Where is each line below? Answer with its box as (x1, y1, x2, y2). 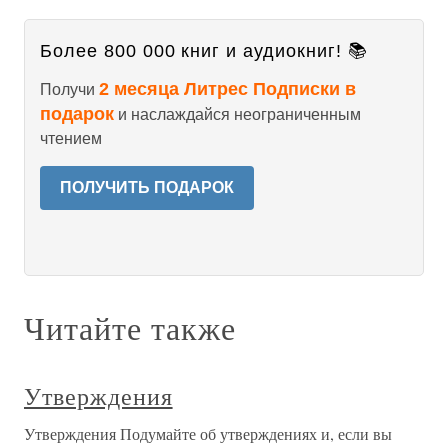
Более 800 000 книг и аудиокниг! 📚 (40, 41, 368, 61)
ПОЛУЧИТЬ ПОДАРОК (60, 179, 234, 196)
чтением (40, 130, 102, 147)
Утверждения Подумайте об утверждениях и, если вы (24, 423, 392, 444)
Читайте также (24, 306, 236, 349)
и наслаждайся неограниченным (114, 106, 361, 123)
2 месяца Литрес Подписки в (99, 79, 356, 99)
